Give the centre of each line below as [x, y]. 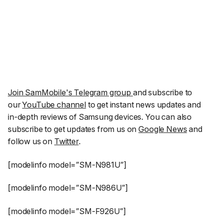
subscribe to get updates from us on [73, 129]
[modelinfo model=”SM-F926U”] [67, 211]
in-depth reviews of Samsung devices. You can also [100, 117]
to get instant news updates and [143, 105]
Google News [163, 129]
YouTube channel [54, 105]
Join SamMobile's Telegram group [70, 93]
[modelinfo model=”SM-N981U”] [67, 164]
